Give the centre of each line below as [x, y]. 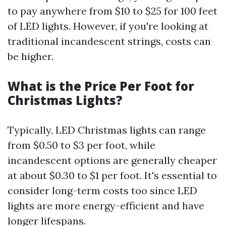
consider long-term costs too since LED [102, 190]
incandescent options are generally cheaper [112, 160]
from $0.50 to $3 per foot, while [81, 145]
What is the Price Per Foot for [101, 86]
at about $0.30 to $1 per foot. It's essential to [112, 175]
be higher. [31, 56]
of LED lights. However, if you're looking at [108, 26]
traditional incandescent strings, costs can [109, 41]
